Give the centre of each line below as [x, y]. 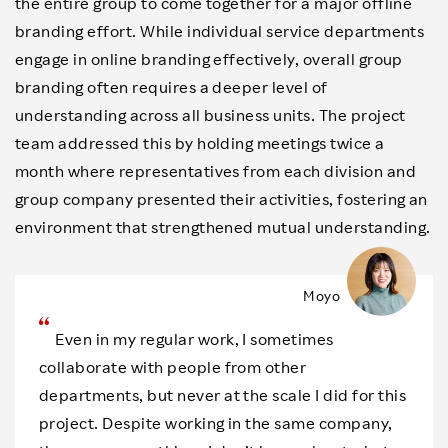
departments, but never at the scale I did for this [223, 395]
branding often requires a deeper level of [171, 87]
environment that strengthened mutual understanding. [223, 227]
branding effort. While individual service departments [220, 31]
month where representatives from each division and [216, 171]
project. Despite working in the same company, [216, 423]
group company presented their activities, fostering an [221, 199]
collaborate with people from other [173, 367]
